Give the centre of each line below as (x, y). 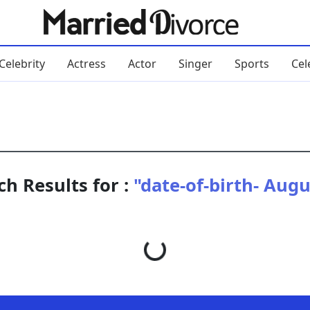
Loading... (180, 249)
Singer (195, 63)
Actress (86, 63)
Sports (252, 63)
